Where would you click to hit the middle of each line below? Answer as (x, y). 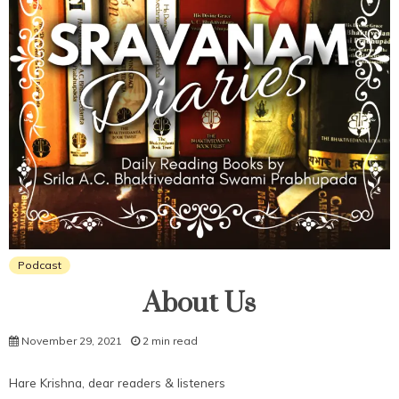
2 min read (170, 340)
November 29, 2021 (72, 340)
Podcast (40, 265)
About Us (199, 303)
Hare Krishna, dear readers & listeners (117, 382)
